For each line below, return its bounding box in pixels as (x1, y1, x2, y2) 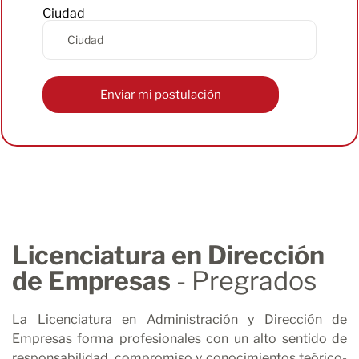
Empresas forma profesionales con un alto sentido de (12, 330, 347, 346)
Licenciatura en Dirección (12, 239, 325, 271)
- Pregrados (171, 264, 317, 296)
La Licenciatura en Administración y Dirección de (12, 311, 347, 327)
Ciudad (42, 5, 85, 21)
